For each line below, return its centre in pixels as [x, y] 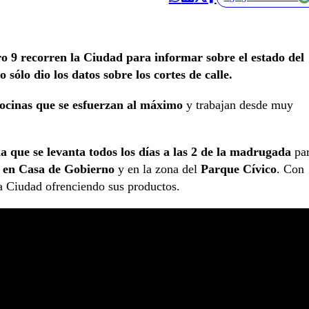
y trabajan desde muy [238, 104]
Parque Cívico [239, 169]
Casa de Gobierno [67, 169]
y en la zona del [158, 169]
